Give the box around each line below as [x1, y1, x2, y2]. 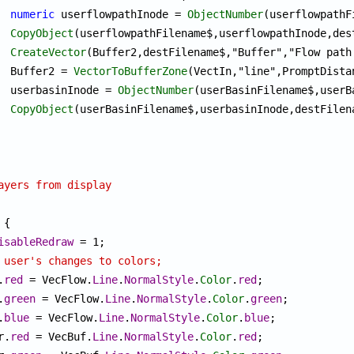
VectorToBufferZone [73, 64, 188, 77]
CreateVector [10, 45, 87, 58]
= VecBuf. [29, 330, 93, 343]
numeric [10, 7, 55, 21]
